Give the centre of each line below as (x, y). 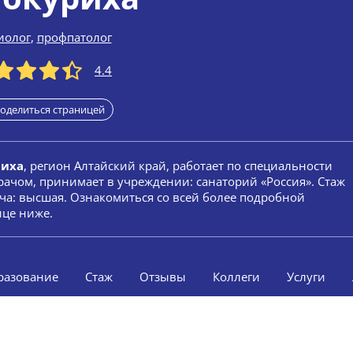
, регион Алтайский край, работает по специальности (178, 165)
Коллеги (236, 277)
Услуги (306, 277)
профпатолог (74, 37)
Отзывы (163, 277)
